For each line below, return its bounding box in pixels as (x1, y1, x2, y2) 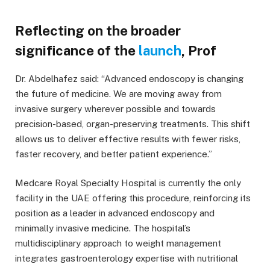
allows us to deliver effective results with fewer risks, (15, 133, 240, 144)
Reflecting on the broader (15, 22, 181, 39)
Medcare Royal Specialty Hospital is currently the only (15, 177, 241, 188)
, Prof (181, 42, 216, 58)
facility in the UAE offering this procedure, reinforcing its (15, 192, 251, 203)
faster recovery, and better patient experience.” (15, 148, 212, 159)
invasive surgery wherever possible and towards (15, 103, 216, 114)
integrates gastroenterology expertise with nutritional (15, 253, 238, 263)
